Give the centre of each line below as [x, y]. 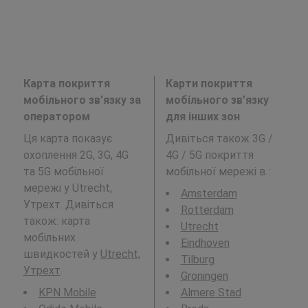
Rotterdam [207, 210]
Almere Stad [211, 292]
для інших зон [202, 116]
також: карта [56, 221]
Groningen [204, 276]
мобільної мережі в [217, 171]
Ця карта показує [67, 138]
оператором [56, 116]
